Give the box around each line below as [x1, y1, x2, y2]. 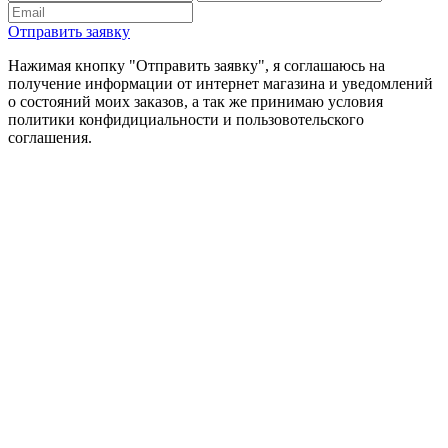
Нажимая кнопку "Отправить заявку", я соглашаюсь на [8, 56, 385, 74]
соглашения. [8, 128, 92, 146]
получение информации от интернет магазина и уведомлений [8, 74, 433, 92]
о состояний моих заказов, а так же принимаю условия [8, 92, 383, 110]
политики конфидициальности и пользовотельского [8, 110, 364, 128]
